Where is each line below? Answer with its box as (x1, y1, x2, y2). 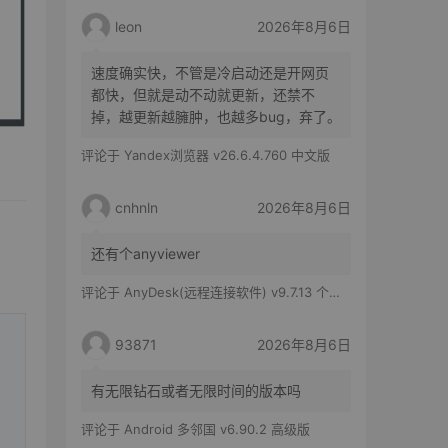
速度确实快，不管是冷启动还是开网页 (91, 64, 329, 82)
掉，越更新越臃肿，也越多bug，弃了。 (91, 108, 341, 126)
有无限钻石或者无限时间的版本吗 (91, 382, 301, 400)
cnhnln (115, 199, 158, 217)
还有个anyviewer (91, 245, 200, 263)
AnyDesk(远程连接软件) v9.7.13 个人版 (124, 284, 329, 301)
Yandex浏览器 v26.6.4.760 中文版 (124, 147, 330, 164)
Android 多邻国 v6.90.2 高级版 (124, 421, 310, 438)
